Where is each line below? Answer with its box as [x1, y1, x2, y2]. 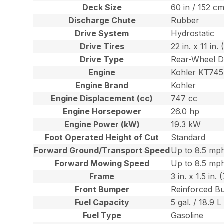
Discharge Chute [68, 15, 136, 25]
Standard [171, 132, 206, 142]
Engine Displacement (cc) [51, 93, 153, 103]
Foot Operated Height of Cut [45, 132, 159, 142]
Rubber [171, 15, 200, 25]
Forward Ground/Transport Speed [34, 145, 170, 155]
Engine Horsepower [62, 106, 141, 116]
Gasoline [171, 210, 204, 220]
